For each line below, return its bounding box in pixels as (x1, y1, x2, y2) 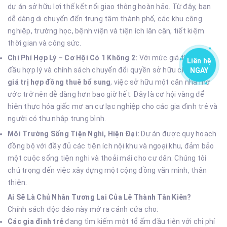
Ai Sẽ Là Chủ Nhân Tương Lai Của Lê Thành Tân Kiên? (8, 193, 192, 202)
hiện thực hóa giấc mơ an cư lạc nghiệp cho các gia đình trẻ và (8, 102, 218, 111)
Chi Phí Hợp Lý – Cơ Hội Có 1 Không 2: (8, 54, 138, 62)
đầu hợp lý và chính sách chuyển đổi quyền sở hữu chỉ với (8, 66, 201, 74)
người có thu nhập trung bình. (8, 115, 106, 123)
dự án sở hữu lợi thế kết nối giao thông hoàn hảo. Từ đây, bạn (8, 2, 211, 11)
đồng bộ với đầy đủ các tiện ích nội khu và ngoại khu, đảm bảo (8, 141, 214, 150)
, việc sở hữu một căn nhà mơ (110, 78, 211, 87)
